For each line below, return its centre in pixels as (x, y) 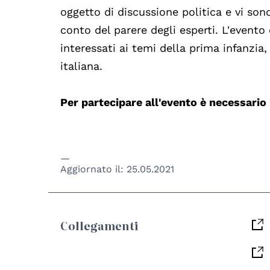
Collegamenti (100, 225)
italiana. (82, 66)
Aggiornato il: (94, 169)
